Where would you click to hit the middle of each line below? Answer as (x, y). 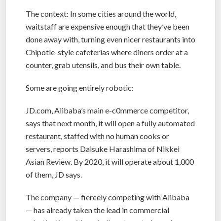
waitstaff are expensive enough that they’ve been (108, 27)
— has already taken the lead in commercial (97, 210)
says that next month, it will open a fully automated (110, 123)
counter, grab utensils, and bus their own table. (103, 65)
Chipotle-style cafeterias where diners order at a (107, 52)
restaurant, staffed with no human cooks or (97, 136)
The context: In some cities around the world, (101, 14)
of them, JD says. (54, 175)
